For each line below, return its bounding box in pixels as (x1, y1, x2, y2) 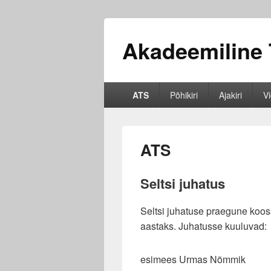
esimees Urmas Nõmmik (140, 252, 246, 266)
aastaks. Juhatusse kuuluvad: (140, 218, 267, 233)
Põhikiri (169, 89, 198, 101)
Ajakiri (218, 89, 242, 101)
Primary (103, 81, 137, 95)
